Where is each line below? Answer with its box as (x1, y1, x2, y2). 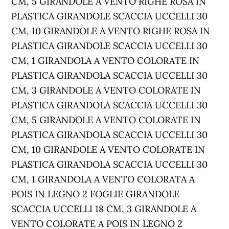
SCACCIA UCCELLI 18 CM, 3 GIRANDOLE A (11, 203, 197, 215)
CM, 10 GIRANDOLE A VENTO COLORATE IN (11, 144, 205, 155)
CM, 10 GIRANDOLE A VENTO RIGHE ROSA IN (11, 25, 211, 37)
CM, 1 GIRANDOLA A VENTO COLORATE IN (11, 55, 200, 66)
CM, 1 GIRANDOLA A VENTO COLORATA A (11, 173, 195, 185)
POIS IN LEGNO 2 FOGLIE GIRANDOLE (11, 188, 180, 200)
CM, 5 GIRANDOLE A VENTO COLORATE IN (11, 114, 201, 126)
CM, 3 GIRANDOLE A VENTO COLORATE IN (11, 84, 201, 96)
